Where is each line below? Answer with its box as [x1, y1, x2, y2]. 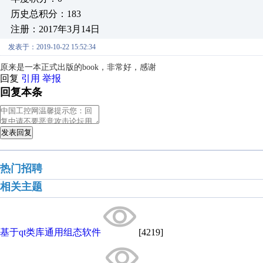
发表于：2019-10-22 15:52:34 [8, 43, 96, 51]
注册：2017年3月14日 [11, 24, 100, 34]
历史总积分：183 [11, 9, 81, 19]
